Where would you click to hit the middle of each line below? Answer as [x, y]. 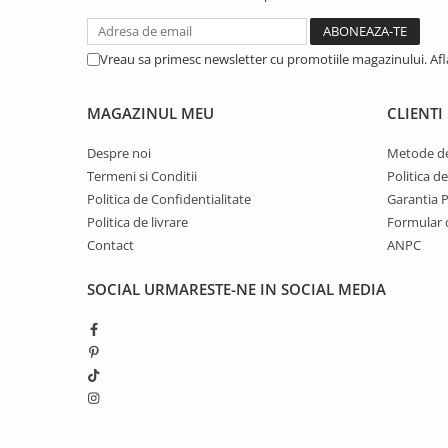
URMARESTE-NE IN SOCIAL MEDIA [265, 289]
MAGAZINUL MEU [150, 113]
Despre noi [119, 153]
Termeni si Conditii [142, 176]
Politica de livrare [137, 222]
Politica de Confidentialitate [169, 199]
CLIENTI [415, 113]
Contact [110, 245]
